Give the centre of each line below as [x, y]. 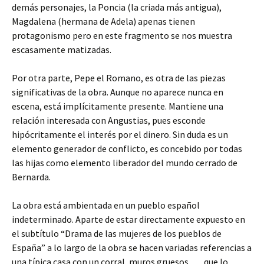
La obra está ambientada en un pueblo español [106, 205]
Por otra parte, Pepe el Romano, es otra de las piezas [119, 78]
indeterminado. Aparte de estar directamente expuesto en [128, 219]
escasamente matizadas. [62, 49]
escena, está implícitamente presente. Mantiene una [118, 106]
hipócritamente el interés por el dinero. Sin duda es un [120, 134]
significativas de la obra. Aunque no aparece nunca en [118, 92]
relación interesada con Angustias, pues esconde [109, 120]
